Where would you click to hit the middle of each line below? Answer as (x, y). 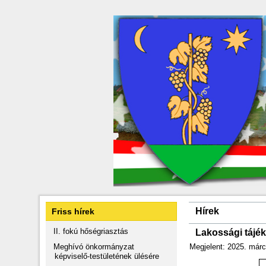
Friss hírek (73, 211)
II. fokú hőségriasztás (91, 231)
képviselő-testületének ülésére (107, 256)
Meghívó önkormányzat (94, 247)
